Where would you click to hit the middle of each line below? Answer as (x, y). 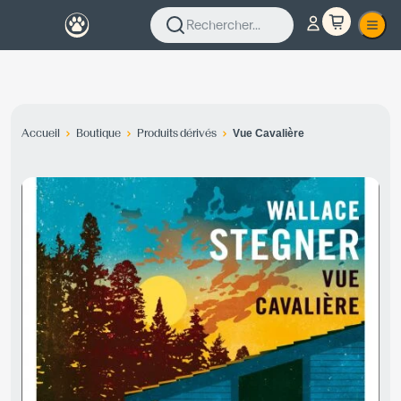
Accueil (41, 133)
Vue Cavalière (269, 133)
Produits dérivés (177, 133)
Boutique (98, 133)
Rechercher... (223, 25)
